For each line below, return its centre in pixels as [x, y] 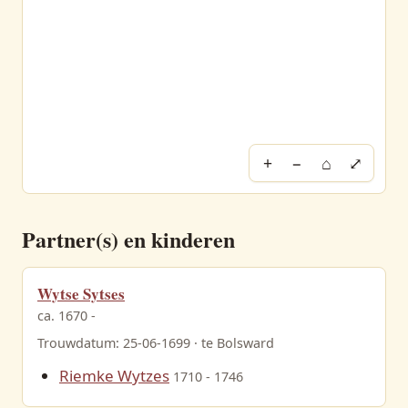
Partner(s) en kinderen [128, 239]
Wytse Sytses [81, 294]
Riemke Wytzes [114, 376]
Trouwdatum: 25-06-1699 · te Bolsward [156, 343]
